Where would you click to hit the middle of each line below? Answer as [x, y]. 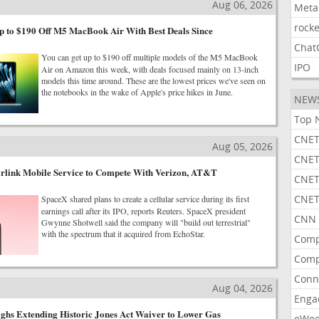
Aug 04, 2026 [242, 288]
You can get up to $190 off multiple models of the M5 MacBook [149, 57]
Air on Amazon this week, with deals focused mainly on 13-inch [150, 69]
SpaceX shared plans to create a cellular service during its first [145, 199]
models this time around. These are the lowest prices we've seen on [153, 80]
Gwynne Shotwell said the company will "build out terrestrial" [146, 222]
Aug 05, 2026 [242, 146]
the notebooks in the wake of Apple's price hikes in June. [137, 92]
